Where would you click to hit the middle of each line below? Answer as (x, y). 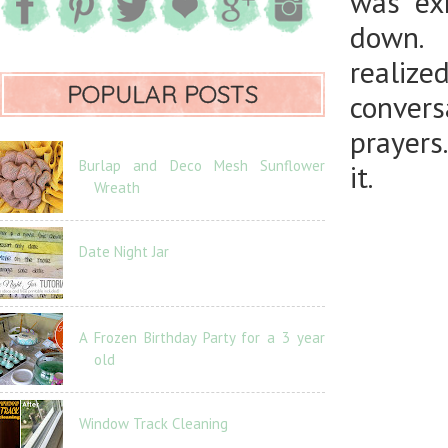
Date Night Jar (124, 251)
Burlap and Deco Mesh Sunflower (202, 165)
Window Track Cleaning (153, 423)
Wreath (117, 187)
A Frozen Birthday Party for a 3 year (202, 337)
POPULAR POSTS (162, 94)
